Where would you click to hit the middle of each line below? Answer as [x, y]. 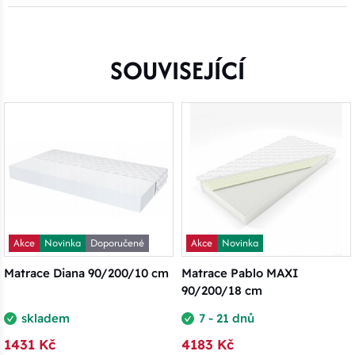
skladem [46, 318]
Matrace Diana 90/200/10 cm [86, 273]
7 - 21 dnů [227, 318]
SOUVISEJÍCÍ [177, 71]
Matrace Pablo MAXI [240, 273]
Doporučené [117, 243]
